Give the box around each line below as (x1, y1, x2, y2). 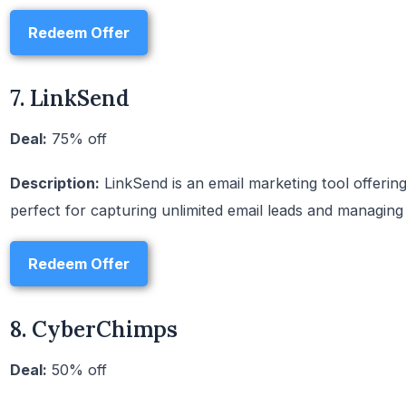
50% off (47, 361, 107, 380)
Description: (10, 174, 100, 193)
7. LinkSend (10, 84, 130, 113)
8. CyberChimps (10, 315, 178, 344)
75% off (47, 129, 107, 148)
